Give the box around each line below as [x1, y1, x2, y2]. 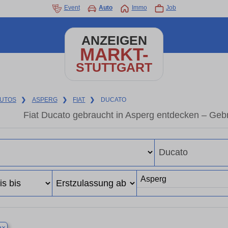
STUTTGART [76, 61, 152, 74]
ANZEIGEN [81, 34, 147, 47]
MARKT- [79, 44, 149, 64]
